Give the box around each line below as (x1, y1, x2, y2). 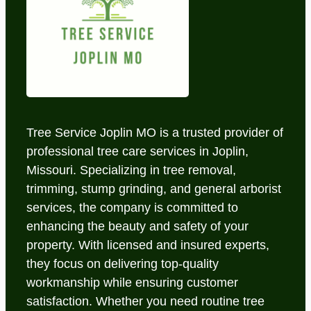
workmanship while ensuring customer (26, 276, 238, 290)
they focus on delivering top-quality (26, 257, 219, 271)
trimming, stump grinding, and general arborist (26, 182, 281, 196)
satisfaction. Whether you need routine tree (26, 294, 264, 309)
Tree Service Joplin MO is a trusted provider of (26, 126, 283, 140)
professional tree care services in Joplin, (26, 144, 249, 159)
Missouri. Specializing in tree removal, (26, 163, 236, 178)
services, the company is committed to (26, 201, 238, 215)
